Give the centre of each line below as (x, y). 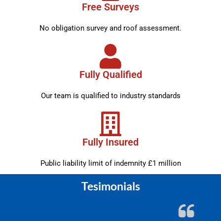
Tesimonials (110, 186)
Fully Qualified (110, 74)
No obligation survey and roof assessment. (110, 28)
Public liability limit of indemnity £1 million (110, 163)
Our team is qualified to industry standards (110, 95)
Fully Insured (110, 142)
